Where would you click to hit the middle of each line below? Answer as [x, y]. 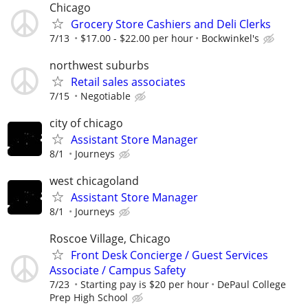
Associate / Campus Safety [118, 271]
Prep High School [89, 298]
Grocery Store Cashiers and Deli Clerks [171, 24]
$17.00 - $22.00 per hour [137, 38]
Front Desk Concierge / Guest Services [169, 255]
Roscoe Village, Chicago [110, 239]
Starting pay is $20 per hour [145, 285]
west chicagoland [94, 181]
